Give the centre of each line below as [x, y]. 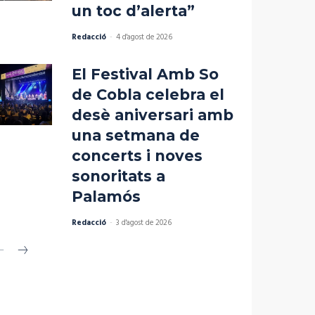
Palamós [106, 197]
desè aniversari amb [152, 115]
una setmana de [135, 136]
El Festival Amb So [145, 75]
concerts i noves [137, 156]
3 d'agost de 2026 [143, 223]
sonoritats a [118, 176]
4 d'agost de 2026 [144, 38]
